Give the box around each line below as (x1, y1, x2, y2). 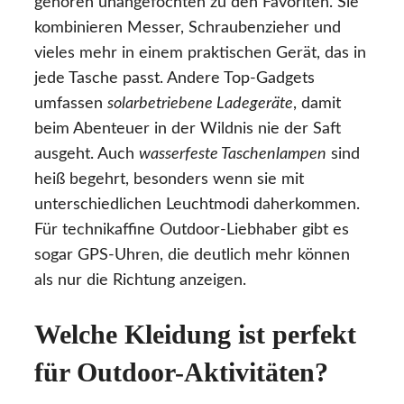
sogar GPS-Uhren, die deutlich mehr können (34, 247, 350, 264)
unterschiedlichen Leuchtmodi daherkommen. (34, 197, 360, 214)
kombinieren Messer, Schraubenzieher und (34, 20, 341, 37)
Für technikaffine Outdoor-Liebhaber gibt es (34, 222, 349, 239)
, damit (293, 96, 341, 113)
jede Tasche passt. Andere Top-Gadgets (34, 70, 315, 87)
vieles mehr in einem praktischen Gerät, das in (34, 45, 366, 62)
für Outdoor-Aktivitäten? (34, 357, 328, 388)
